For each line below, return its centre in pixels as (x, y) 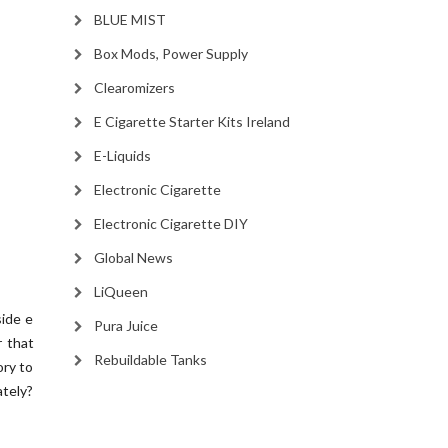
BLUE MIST (129, 19)
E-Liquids (122, 155)
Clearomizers (134, 87)
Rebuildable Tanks (150, 359)
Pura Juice (125, 325)
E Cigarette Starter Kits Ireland (191, 121)
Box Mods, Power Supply (170, 53)
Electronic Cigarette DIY (170, 223)
